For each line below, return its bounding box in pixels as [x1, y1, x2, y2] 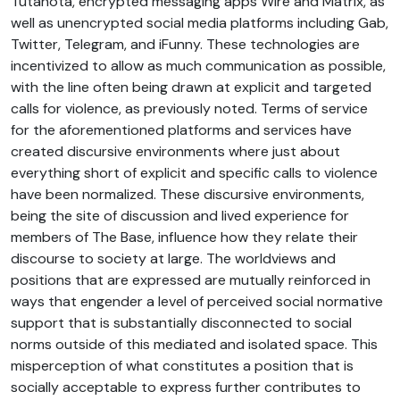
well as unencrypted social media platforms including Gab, [11, 12, 388, 32]
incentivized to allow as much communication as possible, [11, 55, 386, 75]
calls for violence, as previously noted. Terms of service [11, 98, 368, 118]
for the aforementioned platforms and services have [11, 120, 352, 139]
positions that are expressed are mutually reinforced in [11, 270, 371, 289]
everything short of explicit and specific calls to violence [11, 162, 378, 182]
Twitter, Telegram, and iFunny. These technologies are [11, 34, 360, 54]
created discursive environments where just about [11, 141, 340, 161]
